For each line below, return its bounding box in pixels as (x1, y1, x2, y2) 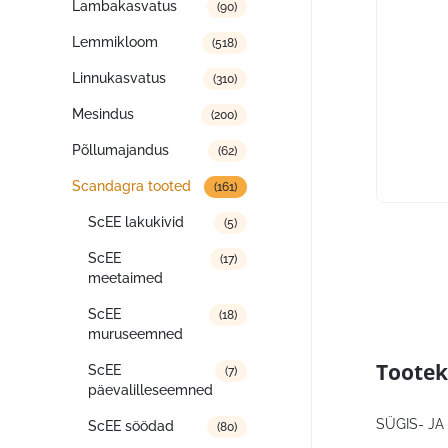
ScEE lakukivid (88, 214, 184, 230)
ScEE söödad (88, 418, 174, 434)
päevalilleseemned (88, 382, 213, 398)
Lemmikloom (72, 34, 158, 50)
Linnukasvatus (72, 70, 166, 86)
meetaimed (88, 270, 163, 286)
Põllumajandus (72, 142, 169, 158)
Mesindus (72, 106, 134, 122)
